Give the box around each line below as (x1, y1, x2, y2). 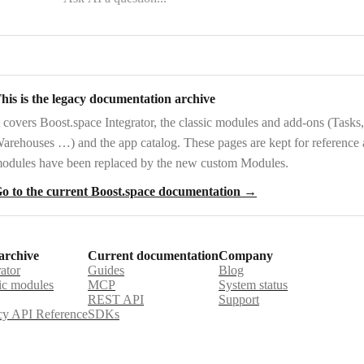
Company (219, 249, 273, 262)
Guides (88, 263, 124, 277)
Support (219, 292, 259, 306)
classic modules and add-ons (179, 115, 324, 129)
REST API (88, 292, 144, 306)
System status (219, 278, 288, 292)
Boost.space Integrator (40, 115, 154, 129)
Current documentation (88, 249, 219, 262)
